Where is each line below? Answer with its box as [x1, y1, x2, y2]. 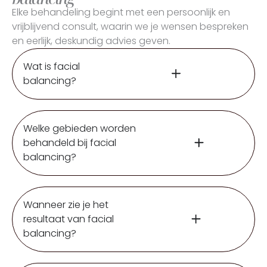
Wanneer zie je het [23, 197, 108, 212]
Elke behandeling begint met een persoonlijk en [11, 5, 230, 19]
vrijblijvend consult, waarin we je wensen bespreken [11, 19, 249, 33]
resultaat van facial [23, 212, 114, 226]
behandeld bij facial [23, 135, 116, 150]
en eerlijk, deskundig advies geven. [11, 33, 170, 48]
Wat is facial [23, 59, 80, 73]
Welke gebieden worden [23, 121, 136, 135]
